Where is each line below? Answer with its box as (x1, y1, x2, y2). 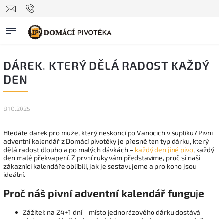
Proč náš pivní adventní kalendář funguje (3, 187, 204, 199)
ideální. (3, 170, 25, 178)
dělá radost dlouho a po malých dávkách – (3, 145, 135, 153)
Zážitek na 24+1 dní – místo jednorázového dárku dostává (23, 207, 200, 216)
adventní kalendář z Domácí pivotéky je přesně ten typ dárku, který (3, 137, 209, 145)
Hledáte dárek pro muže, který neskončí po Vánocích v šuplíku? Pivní (3, 129, 213, 137)
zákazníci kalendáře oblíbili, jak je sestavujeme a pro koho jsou (3, 162, 197, 170)
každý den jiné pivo (135, 145, 193, 153)
